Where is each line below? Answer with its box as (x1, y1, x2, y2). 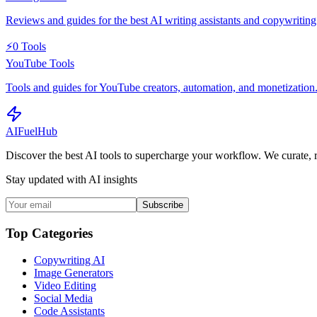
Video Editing (34, 279, 96, 292)
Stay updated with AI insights (6, 173, 137, 185)
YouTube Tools (6, 57, 74, 69)
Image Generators (34, 267, 113, 279)
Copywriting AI (34, 254, 105, 267)
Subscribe (142, 199, 183, 210)
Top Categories (6, 225, 93, 241)
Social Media (34, 292, 93, 305)
